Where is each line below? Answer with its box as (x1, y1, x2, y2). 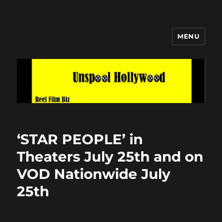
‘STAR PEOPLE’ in (17, 130, 143, 148)
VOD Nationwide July (17, 165, 171, 182)
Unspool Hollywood (17, 36, 134, 51)
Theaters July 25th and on (17, 148, 204, 165)
